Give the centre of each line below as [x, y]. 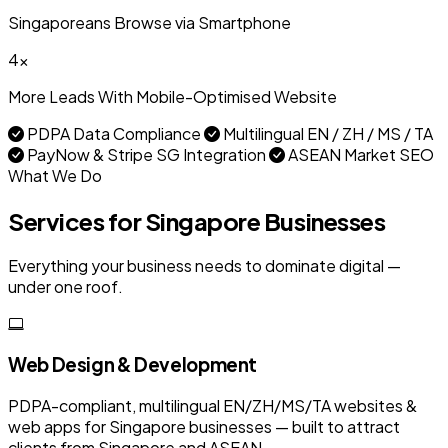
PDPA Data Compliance [114, 133]
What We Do [55, 175]
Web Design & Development [133, 365]
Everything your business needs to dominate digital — [204, 266]
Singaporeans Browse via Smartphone [149, 22]
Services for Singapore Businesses [197, 220]
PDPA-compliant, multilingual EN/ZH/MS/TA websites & [212, 405]
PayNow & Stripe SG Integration [146, 154]
